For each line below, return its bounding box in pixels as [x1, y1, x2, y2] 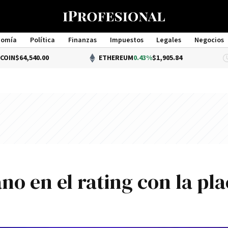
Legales [156, 36, 182, 45]
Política [30, 36, 55, 45]
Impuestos [109, 36, 144, 45]
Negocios [194, 36, 224, 45]
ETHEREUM [64, 53, 99, 63]
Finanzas [68, 36, 97, 45]
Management [93, 45, 135, 54]
